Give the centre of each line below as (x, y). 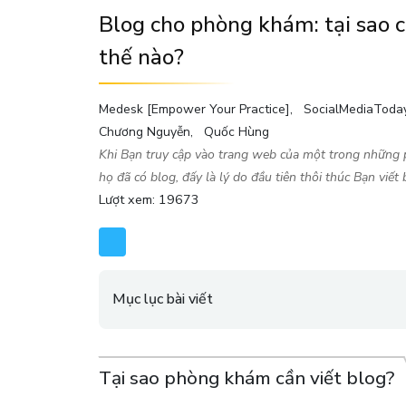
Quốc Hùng (237, 131)
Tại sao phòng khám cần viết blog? (246, 377)
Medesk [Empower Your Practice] (194, 109)
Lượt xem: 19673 (149, 199)
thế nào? (141, 57)
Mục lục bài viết (163, 299)
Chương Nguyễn (145, 131)
